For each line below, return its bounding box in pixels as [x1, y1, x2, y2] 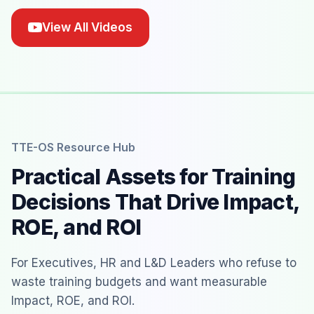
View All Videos [42, 20, 132, 34]
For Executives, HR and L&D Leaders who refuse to [11, 255, 296, 270]
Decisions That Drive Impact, [11, 189, 299, 214]
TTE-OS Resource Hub [11, 139, 135, 154]
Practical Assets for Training [11, 163, 296, 189]
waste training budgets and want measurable [11, 274, 267, 289]
